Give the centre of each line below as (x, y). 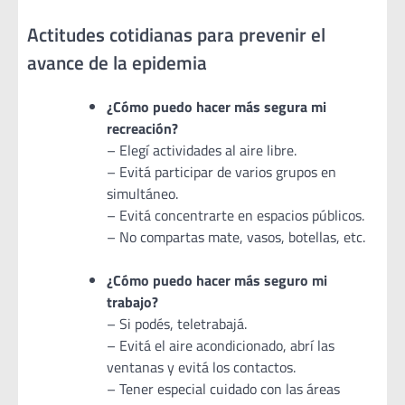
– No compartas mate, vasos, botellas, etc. (236, 237)
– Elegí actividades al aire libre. (202, 151)
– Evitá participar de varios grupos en (221, 172)
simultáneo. (142, 194)
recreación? (142, 129)
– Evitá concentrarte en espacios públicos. (235, 216)
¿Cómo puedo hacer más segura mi (217, 107)
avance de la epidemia (117, 63)
